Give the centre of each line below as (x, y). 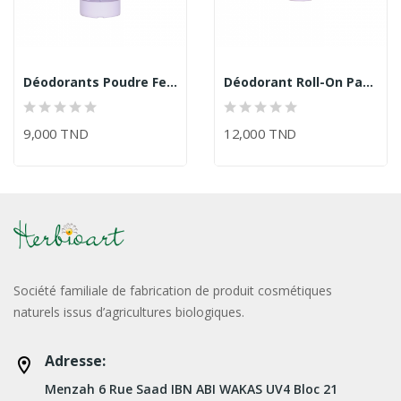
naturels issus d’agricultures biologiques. (129, 311)
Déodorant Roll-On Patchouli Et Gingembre (368, 82)
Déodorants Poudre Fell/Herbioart (172, 82)
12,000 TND (260, 133)
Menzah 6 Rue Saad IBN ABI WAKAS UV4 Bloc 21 (191, 388)
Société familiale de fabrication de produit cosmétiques (173, 290)
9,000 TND (56, 133)
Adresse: (75, 360)
